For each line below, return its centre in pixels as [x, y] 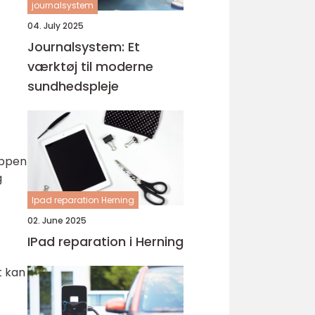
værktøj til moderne [90, 66]
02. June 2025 [57, 220]
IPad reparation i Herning [105, 242]
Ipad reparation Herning [83, 200]
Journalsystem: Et [84, 47]
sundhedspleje [73, 86]
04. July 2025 [56, 26]
